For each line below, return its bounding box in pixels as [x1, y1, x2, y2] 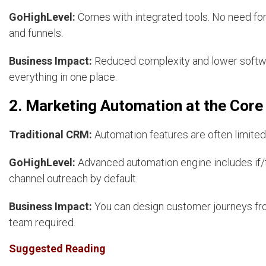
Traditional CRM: [9, 128, 92, 141]
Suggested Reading [9, 242, 106, 255]
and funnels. [9, 27, 63, 40]
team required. [9, 216, 75, 229]
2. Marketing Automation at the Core [9, 97, 263, 115]
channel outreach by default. [9, 172, 138, 185]
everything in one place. [9, 71, 117, 84]
